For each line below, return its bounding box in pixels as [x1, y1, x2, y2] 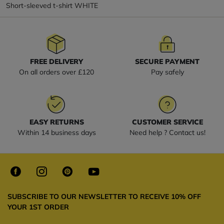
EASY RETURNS [29, 117, 84, 126]
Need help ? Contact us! [129, 127, 205, 137]
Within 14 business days [17, 127, 96, 137]
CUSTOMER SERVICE [131, 117, 203, 126]
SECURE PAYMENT [135, 56, 200, 66]
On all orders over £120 [19, 67, 94, 76]
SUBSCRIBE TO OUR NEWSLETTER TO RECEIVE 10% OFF [7, 191, 201, 201]
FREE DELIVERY [30, 56, 83, 66]
